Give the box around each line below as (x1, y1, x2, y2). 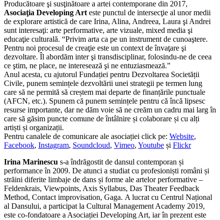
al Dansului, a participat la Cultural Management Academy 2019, (4, 201, 205, 210)
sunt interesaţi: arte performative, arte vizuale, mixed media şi (4, 26, 192, 34)
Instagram (38, 140, 69, 149)
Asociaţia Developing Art (4, 8, 87, 17)
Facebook (4, 140, 34, 149)
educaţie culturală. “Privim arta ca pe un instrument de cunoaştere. (4, 34, 208, 43)
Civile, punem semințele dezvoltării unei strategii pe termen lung (4, 79, 202, 87)
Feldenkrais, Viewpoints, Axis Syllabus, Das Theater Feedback (4, 184, 199, 192)
